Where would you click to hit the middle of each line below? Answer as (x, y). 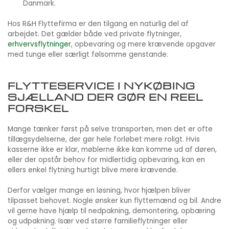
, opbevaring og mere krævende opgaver (143, 44)
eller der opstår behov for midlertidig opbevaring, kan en (106, 160)
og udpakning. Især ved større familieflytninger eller (98, 221)
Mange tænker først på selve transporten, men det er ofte (110, 129)
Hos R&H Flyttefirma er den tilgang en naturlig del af (98, 24)
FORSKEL (38, 108)
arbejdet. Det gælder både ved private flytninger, (95, 34)
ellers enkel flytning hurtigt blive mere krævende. (93, 170)
